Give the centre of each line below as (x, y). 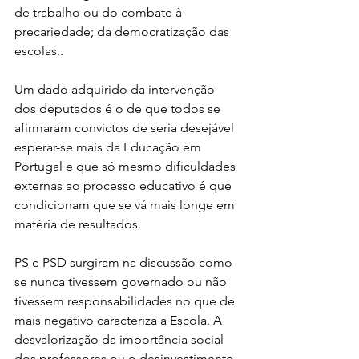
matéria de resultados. (78, 224)
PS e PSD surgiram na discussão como (125, 263)
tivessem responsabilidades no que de (126, 301)
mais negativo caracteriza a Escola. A (120, 321)
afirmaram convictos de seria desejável (126, 128)
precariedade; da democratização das (123, 32)
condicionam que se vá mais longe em (126, 205)
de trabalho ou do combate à (100, 13)
